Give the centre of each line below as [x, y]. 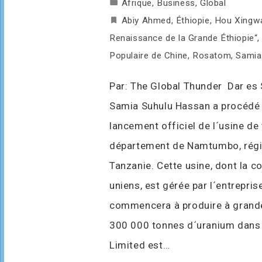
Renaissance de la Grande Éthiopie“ [184, 38]
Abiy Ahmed [146, 20]
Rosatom [212, 55]
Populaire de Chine [149, 55]
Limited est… [140, 245]
